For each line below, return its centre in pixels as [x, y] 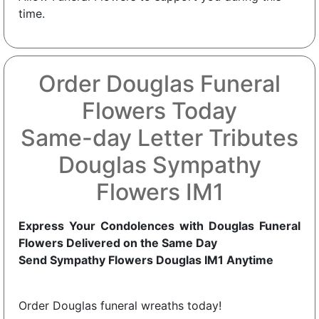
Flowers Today [159, 110]
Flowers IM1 [159, 192]
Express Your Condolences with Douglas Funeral [159, 225]
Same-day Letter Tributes [159, 137]
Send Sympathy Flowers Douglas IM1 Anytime [146, 260]
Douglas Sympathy [159, 164]
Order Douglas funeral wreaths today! [120, 305]
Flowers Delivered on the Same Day [118, 242]
